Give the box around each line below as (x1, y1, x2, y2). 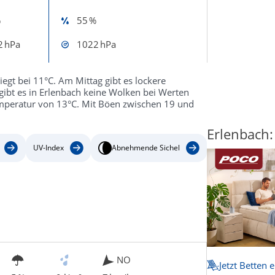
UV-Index (33, 142, 64, 153)
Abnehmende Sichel (111, 142, 180, 153)
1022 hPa (76, 37, 116, 50)
